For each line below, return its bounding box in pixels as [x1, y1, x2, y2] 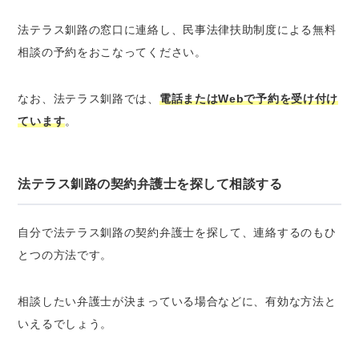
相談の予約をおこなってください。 [18, 45, 207, 58]
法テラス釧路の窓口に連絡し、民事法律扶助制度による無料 [18, 22, 337, 36]
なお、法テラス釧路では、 [18, 91, 159, 105]
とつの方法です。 [18, 248, 113, 261]
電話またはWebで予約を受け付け [159, 91, 339, 105]
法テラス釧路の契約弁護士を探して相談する [18, 176, 283, 191]
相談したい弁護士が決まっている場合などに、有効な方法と [18, 294, 337, 308]
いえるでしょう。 [18, 317, 113, 330]
